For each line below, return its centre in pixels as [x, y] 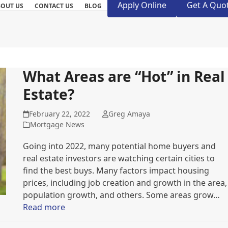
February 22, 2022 [59, 114]
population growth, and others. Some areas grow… [121, 195]
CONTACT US [54, 6]
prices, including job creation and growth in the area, [125, 183]
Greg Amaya [130, 114]
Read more [44, 207]
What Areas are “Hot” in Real [124, 76]
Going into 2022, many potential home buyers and [119, 146]
